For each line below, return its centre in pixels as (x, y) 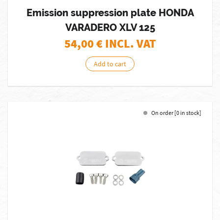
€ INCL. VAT (126, 43)
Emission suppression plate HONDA (110, 13)
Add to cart (110, 64)
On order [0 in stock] (176, 113)
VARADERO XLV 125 (110, 27)
